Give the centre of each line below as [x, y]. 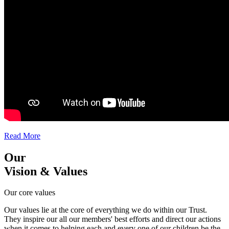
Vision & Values [46, 171]
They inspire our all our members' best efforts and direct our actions [112, 219]
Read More [22, 135]
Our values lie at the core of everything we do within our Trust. [106, 210]
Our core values [30, 193]
